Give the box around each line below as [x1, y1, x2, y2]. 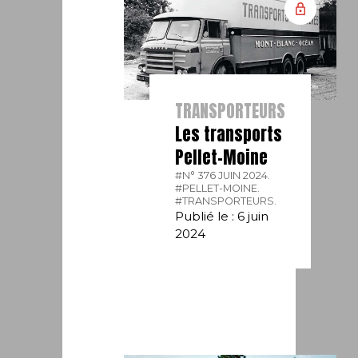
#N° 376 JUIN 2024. [175, 169, 271, 182]
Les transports [175, 121, 283, 148]
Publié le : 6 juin [175, 209, 269, 225]
